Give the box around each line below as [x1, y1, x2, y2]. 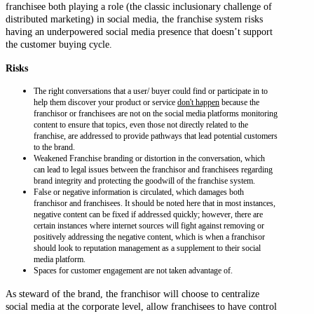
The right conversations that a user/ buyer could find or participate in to [34, 86, 268, 96]
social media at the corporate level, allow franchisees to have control [6, 300, 277, 312]
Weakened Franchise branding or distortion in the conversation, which [34, 153, 265, 163]
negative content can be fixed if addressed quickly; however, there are [34, 210, 263, 219]
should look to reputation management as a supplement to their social [34, 243, 261, 253]
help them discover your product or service [34, 97, 177, 107]
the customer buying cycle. [6, 38, 112, 50]
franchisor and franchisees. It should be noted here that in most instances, [34, 198, 275, 208]
